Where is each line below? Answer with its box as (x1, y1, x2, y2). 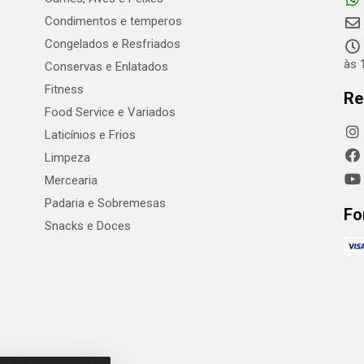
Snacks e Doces (44, 219, 131, 233)
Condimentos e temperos (44, 14, 182, 28)
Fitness (44, 82, 84, 97)
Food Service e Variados (44, 105, 175, 119)
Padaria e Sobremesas (44, 196, 166, 210)
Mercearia (44, 173, 97, 188)
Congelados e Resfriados (44, 37, 180, 51)
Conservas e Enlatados (44, 59, 168, 74)
